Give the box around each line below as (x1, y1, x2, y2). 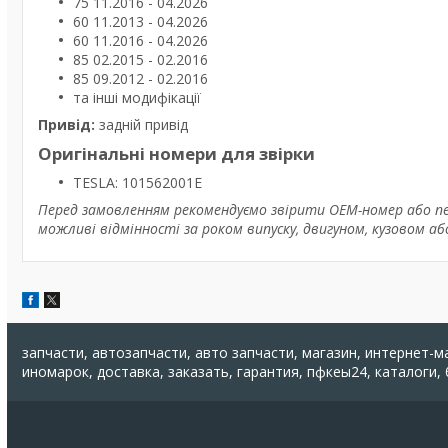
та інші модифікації (73, 88, 201, 107)
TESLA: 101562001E (73, 173, 202, 192)
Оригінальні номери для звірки (38, 142, 315, 165)
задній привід (95, 115, 188, 134)
